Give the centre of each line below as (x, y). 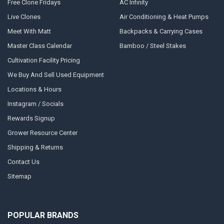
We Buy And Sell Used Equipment (55, 75)
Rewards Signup (31, 118)
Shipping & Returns (35, 147)
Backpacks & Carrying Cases (161, 31)
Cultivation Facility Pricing (43, 60)
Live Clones (24, 17)
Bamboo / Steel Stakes (152, 46)
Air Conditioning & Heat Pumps (164, 17)
